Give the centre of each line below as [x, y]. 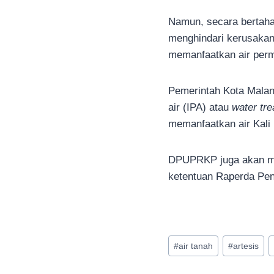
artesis [246, 246]
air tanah [196, 246]
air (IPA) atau [200, 108]
